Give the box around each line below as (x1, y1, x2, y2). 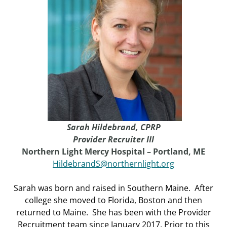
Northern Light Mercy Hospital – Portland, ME (22, 146, 205, 158)
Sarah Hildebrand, (66, 122, 138, 133)
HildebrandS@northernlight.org (53, 158, 174, 170)
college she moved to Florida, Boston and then (25, 195, 202, 206)
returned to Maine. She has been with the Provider (16, 207, 211, 218)
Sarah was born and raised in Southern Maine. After (14, 182, 213, 194)
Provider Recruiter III (73, 134, 154, 145)
